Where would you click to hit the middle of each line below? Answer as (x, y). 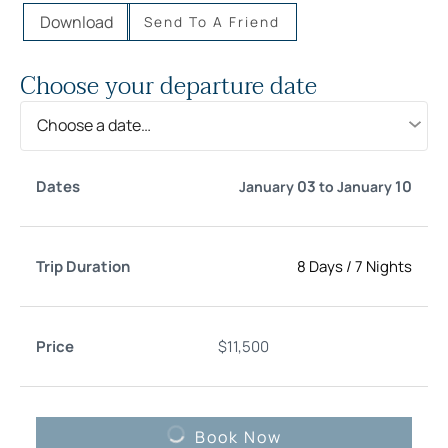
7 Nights (383, 266)
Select (299, 189)
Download (77, 21)
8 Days (320, 266)
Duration (137, 200)
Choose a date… (94, 125)
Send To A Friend (212, 22)
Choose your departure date (168, 86)
